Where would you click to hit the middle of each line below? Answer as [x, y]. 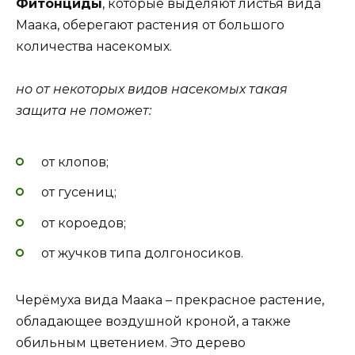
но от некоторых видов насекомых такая [152, 89]
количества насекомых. [94, 46]
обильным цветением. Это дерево [131, 342]
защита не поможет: [84, 110]
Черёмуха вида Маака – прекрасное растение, [170, 300]
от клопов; [75, 162]
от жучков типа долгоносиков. [142, 253]
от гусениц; [79, 193]
